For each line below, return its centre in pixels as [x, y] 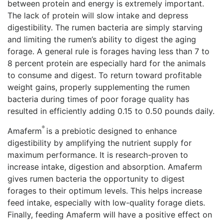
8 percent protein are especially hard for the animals [107, 63]
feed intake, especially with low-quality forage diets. [106, 203]
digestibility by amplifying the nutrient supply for [100, 143]
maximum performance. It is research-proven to [98, 155]
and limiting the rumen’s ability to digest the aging [102, 39]
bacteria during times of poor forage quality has [98, 99]
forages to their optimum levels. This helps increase [105, 191]
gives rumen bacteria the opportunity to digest [96, 179]
